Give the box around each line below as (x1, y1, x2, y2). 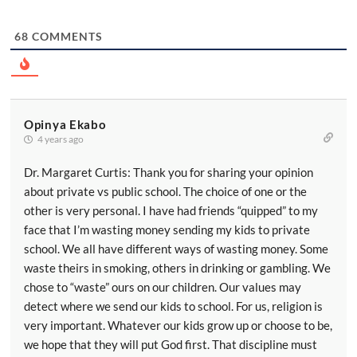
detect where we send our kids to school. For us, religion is (24, 299, 323, 313)
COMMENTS (29, 29, 103, 43)
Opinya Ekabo (24, 117, 107, 131)
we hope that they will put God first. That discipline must (24, 337, 317, 351)
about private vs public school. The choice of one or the (24, 184, 307, 198)
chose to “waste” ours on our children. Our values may (24, 280, 301, 294)
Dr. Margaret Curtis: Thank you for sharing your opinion (24, 165, 313, 179)
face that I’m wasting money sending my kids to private (24, 222, 310, 237)
